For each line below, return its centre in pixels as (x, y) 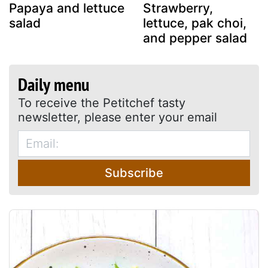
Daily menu (54, 84)
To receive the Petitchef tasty (102, 103)
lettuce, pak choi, (195, 23)
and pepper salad (195, 38)
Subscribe (134, 173)
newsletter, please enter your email (118, 117)
